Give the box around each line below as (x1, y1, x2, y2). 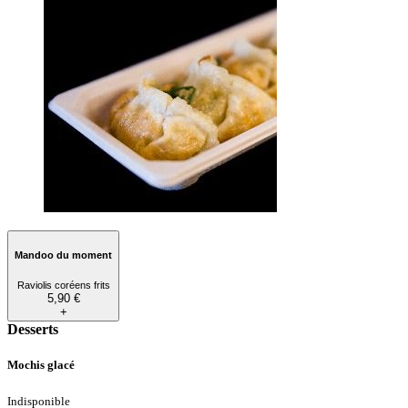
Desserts (7, 321, 58, 337)
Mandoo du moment (15, 250, 112, 261)
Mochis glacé (7, 357, 75, 372)
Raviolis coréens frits (16, 279, 110, 291)
